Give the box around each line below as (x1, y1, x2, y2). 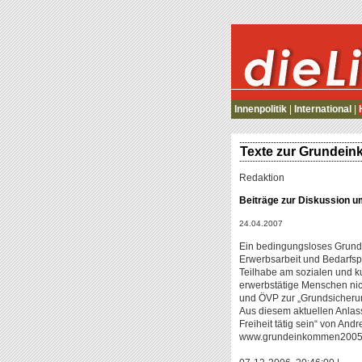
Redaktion (239, 171, 284, 183)
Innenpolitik (234, 103, 287, 115)
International (294, 103, 351, 115)
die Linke (231, 98, 272, 109)
